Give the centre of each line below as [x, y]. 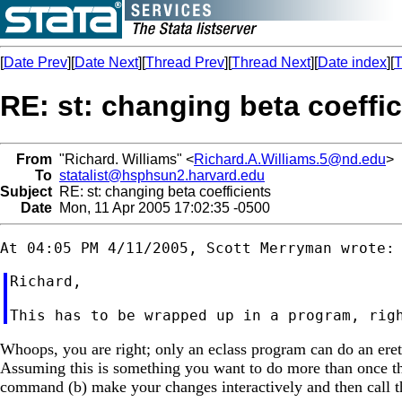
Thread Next [271, 62]
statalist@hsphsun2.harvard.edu [162, 175]
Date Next [106, 62]
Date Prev [35, 62]
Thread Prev [185, 62]
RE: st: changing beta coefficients [162, 191]
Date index [352, 62]
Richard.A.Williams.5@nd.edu [290, 159]
